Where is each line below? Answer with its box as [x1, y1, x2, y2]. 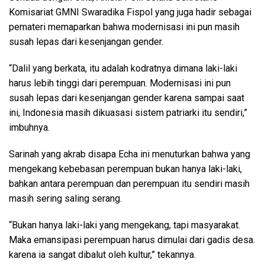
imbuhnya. [9, 121, 50, 133]
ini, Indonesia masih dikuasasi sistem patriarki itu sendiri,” [9, 106, 247, 118]
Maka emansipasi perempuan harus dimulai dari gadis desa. [9, 234, 255, 245]
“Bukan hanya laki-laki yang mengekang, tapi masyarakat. [9, 219, 240, 231]
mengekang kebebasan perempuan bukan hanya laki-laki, [9, 163, 242, 174]
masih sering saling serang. [9, 192, 122, 204]
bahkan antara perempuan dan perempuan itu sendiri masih [9, 177, 250, 189]
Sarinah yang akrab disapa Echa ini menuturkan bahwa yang [9, 148, 250, 160]
